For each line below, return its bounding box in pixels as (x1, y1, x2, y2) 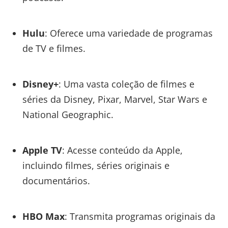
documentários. (22, 174, 90, 187)
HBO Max (22, 210, 65, 222)
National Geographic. (22, 108, 113, 121)
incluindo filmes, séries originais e (22, 159, 169, 172)
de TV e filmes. (22, 42, 85, 54)
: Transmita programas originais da (64, 210, 215, 222)
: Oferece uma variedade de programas (44, 26, 213, 39)
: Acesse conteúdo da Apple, (62, 144, 183, 156)
